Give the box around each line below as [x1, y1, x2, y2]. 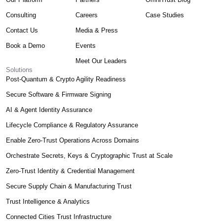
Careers [75, 11, 98, 19]
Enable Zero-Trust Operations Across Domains [6, 136, 139, 144]
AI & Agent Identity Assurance [6, 106, 92, 113]
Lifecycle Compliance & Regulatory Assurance [6, 121, 138, 129]
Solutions [6, 66, 33, 74]
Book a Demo [6, 41, 45, 49]
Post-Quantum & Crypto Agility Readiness [6, 75, 126, 83]
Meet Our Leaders [75, 57, 127, 65]
